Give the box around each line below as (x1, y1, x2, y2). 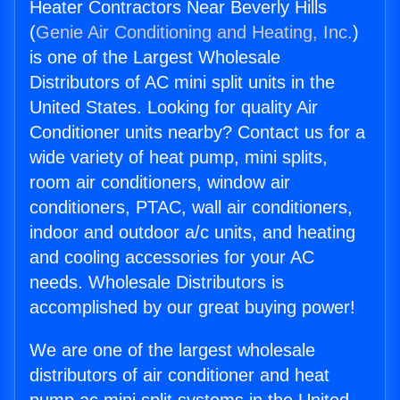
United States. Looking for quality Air (29, 97, 318, 118)
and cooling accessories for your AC (29, 247, 314, 268)
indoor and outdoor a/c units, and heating (29, 222, 355, 243)
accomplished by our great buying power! (29, 297, 355, 318)
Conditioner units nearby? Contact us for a (29, 122, 365, 143)
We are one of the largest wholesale (29, 340, 315, 361)
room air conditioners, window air (29, 172, 290, 193)
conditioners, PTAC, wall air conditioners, (29, 197, 353, 218)
